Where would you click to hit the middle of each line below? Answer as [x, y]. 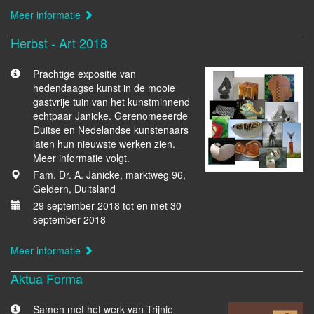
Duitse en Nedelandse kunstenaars [111, 130]
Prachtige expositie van [84, 74]
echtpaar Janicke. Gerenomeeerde [110, 116]
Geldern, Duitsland [74, 189]
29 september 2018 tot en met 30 [107, 205]
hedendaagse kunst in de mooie [104, 88]
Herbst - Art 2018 [59, 43]
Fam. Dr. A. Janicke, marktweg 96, [109, 175]
